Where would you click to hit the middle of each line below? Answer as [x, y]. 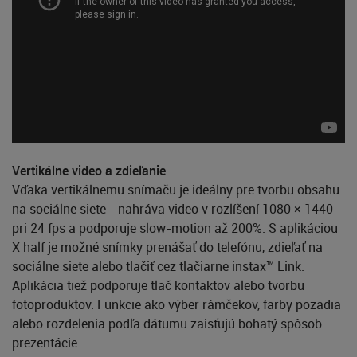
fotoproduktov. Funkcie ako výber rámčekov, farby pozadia [177, 305]
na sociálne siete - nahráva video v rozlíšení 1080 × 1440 [173, 209]
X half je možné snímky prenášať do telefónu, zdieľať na [167, 247]
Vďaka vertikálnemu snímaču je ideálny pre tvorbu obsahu [176, 190]
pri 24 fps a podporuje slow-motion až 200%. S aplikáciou [175, 228]
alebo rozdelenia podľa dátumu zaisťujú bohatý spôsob [167, 324]
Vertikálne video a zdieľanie [89, 171]
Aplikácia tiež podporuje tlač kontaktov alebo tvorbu [158, 286]
